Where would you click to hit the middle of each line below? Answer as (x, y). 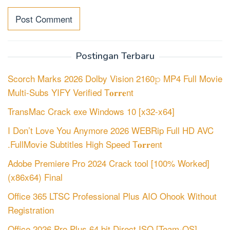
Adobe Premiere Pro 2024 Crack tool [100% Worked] (109, 163)
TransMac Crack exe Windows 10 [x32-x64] (91, 111)
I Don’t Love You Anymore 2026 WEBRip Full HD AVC (111, 130)
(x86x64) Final (35, 177)
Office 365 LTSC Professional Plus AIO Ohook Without (112, 196)
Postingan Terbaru (115, 56)
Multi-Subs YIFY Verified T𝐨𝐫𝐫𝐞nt (71, 92)
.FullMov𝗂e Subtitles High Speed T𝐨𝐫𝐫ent (85, 144)
